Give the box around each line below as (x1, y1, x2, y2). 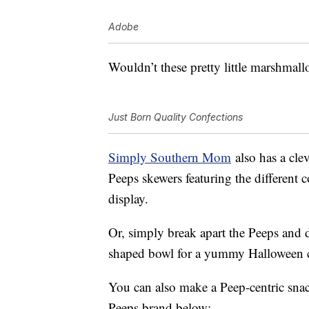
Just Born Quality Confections (108, 111, 243, 123)
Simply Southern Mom (108, 148, 231, 166)
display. (108, 190, 148, 208)
